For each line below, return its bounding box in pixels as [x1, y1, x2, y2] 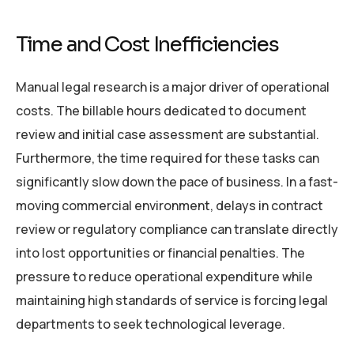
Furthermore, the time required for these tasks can [16, 149, 319, 168]
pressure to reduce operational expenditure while [16, 268, 313, 286]
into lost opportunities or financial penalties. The [16, 244, 305, 262]
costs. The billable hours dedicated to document [16, 102, 307, 120]
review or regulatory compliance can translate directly [16, 220, 338, 239]
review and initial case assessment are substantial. [16, 126, 319, 144]
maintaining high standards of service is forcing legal [16, 292, 328, 310]
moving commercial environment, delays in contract [16, 197, 323, 215]
